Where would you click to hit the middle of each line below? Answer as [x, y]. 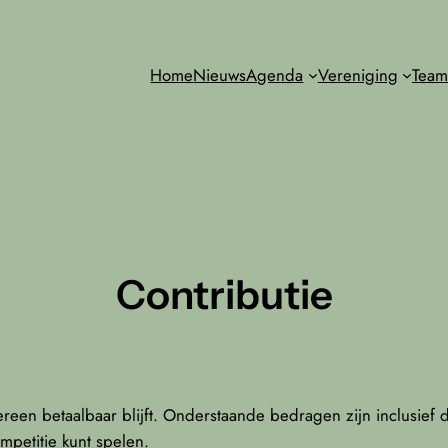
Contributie [224, 295]
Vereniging [357, 74]
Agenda [275, 74]
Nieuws [220, 74]
